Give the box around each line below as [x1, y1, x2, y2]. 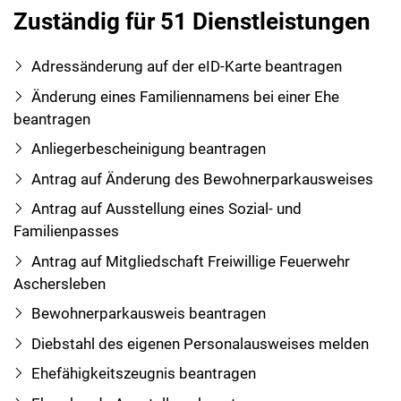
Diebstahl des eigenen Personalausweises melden [30, 334, 369, 353]
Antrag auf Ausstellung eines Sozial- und [30, 200, 302, 218]
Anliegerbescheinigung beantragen [30, 140, 266, 158]
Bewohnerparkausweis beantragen [30, 304, 266, 323]
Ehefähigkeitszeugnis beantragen [30, 364, 256, 383]
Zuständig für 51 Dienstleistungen [13, 7, 371, 35]
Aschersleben [13, 274, 106, 293]
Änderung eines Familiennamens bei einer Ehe [30, 87, 339, 106]
